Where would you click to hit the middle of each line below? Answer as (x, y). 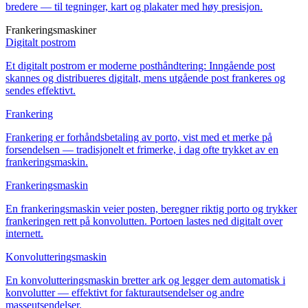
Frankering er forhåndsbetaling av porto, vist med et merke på (139, 137)
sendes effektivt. (41, 90)
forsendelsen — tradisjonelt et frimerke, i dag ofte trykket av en (142, 149)
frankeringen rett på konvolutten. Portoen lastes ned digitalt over (144, 221)
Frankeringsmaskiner (51, 30)
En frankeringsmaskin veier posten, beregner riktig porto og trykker (151, 208)
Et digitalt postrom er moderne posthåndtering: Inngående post (140, 65)
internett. (24, 233)
